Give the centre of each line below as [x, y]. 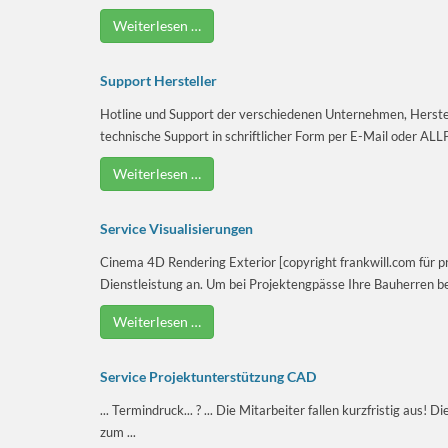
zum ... [118, 431]
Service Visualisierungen [176, 228]
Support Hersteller [158, 80]
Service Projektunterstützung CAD [208, 376]
